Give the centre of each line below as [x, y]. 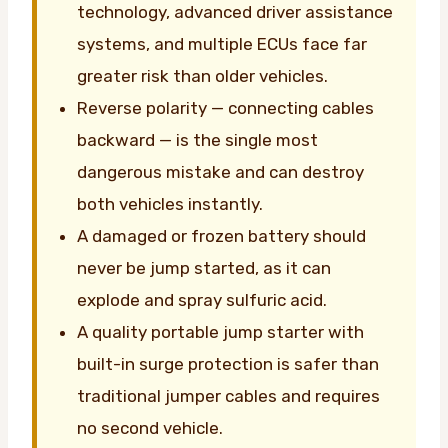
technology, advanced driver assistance [235, 12]
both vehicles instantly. [170, 204]
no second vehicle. [150, 428]
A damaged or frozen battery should [221, 236]
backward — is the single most [197, 140]
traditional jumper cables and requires [228, 396]
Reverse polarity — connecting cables [225, 108]
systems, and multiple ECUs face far [222, 44]
